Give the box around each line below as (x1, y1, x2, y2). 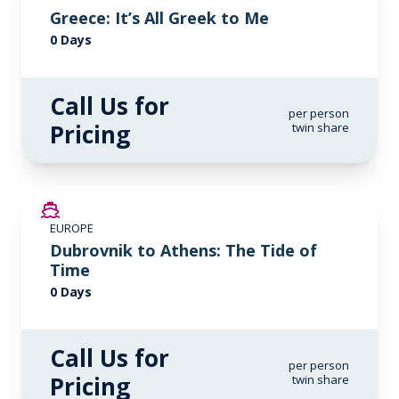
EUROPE (50, 220, 94, 236)
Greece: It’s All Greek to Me (50, 7, 269, 28)
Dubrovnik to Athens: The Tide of (50, 240, 317, 261)
